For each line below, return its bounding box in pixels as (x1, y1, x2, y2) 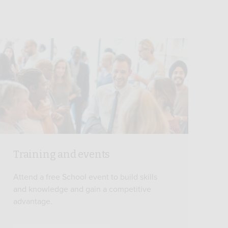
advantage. (13, 196, 52, 207)
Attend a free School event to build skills (13, 172, 157, 182)
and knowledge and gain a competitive (13, 184, 151, 194)
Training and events (13, 148, 110, 160)
